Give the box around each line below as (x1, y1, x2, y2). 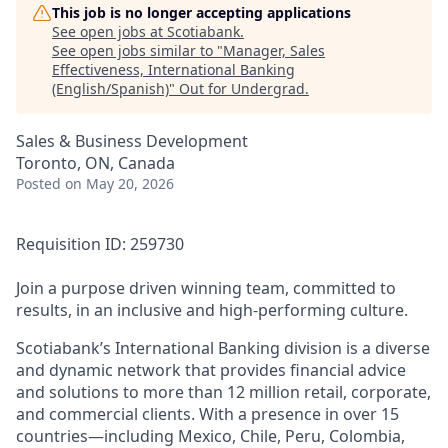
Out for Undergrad (179, 79, 305, 98)
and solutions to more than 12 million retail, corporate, (16, 381, 431, 403)
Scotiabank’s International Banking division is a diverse (16, 337, 430, 359)
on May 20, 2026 (65, 174, 174, 193)
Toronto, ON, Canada (16, 152, 175, 174)
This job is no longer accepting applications (52, 3, 351, 22)
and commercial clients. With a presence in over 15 (16, 403, 399, 425)
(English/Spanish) (52, 79, 169, 98)
